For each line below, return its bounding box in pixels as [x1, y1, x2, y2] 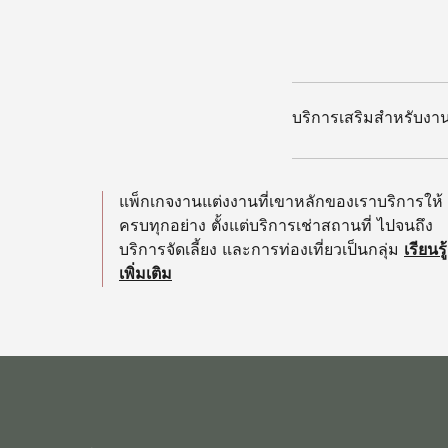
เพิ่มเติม [119, 267, 172, 284]
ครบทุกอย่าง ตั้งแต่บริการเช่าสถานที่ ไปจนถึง [119, 219, 433, 236]
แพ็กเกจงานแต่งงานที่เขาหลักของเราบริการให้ [119, 195, 443, 212]
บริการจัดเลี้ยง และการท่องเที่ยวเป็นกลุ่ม [119, 243, 399, 260]
